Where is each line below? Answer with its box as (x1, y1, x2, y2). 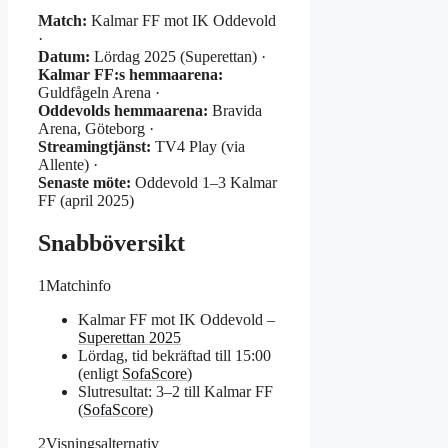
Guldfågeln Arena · (38, 84, 160, 102)
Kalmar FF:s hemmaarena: (38, 66, 223, 84)
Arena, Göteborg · (38, 120, 154, 138)
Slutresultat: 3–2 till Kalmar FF (78, 382, 273, 400)
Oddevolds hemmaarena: (38, 102, 208, 120)
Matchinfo (46, 276, 111, 294)
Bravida (208, 102, 262, 120)
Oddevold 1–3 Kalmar (131, 174, 277, 192)
